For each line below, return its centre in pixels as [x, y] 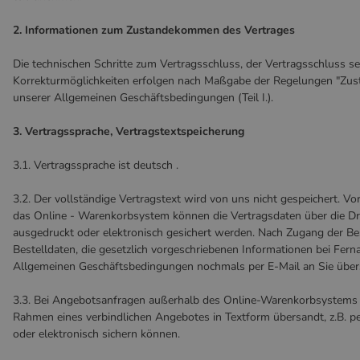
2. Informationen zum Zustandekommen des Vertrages [154, 30]
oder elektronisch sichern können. [96, 334]
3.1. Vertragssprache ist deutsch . [96, 165]
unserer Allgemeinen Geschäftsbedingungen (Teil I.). [143, 98]
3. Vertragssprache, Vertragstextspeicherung [129, 131]
